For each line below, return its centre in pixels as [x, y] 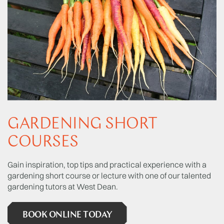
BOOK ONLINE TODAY [67, 215]
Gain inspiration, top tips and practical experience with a [107, 164]
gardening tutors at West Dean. [63, 186]
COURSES [43, 142]
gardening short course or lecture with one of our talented [109, 175]
